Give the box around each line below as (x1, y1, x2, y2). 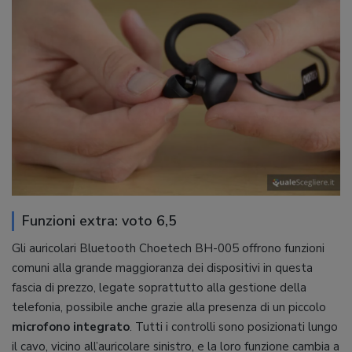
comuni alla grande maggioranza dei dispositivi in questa (12, 259, 313, 276)
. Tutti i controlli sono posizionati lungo (130, 318, 338, 335)
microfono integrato (12, 318, 130, 335)
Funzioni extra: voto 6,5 (22, 211, 177, 230)
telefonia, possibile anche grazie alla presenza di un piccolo (12, 299, 326, 315)
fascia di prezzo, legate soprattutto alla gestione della (12, 279, 306, 295)
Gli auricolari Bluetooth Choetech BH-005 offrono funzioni (12, 240, 324, 256)
